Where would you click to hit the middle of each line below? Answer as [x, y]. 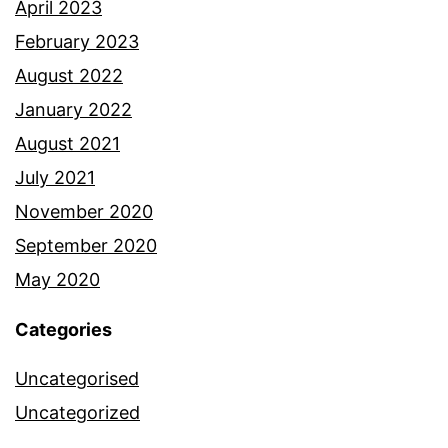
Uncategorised [77, 379]
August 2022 [69, 76]
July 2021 [55, 178]
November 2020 [84, 212]
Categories [63, 330]
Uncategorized [77, 413]
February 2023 [77, 42]
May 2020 [57, 280]
